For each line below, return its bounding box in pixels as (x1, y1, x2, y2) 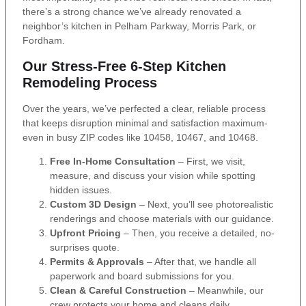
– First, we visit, (176, 156, 245, 167)
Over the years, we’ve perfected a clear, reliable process (23, 102, 266, 114)
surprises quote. (50, 242, 120, 253)
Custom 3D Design (50, 199, 137, 210)
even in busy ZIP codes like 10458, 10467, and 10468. (23, 131, 258, 143)
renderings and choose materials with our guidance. (50, 213, 274, 225)
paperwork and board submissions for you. (50, 270, 234, 282)
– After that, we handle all (144, 256, 256, 268)
